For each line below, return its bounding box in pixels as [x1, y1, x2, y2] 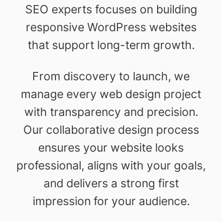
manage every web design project [21, 87, 201, 101]
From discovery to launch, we [32, 69, 190, 83]
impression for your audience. [32, 194, 190, 208]
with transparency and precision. [24, 105, 198, 119]
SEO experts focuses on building [25, 2, 197, 16]
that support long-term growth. [27, 38, 195, 52]
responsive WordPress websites [25, 20, 197, 34]
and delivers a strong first [43, 176, 179, 190]
